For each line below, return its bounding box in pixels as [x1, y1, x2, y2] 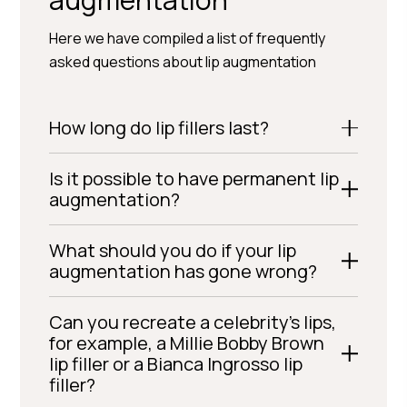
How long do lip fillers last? [49, 115, 270, 140]
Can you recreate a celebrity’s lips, [49, 310, 337, 334]
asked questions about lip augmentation [49, 52, 317, 72]
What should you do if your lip [49, 238, 297, 263]
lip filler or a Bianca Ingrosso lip [49, 352, 303, 376]
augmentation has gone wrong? [49, 259, 318, 283]
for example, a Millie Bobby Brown [49, 331, 325, 355]
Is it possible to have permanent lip [49, 166, 340, 191]
